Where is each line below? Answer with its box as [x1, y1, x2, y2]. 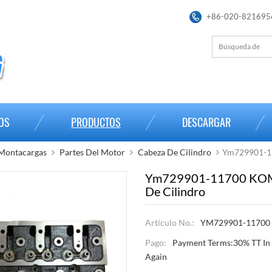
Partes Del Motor [59, 147, 125, 157]
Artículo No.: [145, 217, 194, 228]
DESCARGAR [182, 115, 231, 130]
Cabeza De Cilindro [138, 147, 211, 157]
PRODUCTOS [71, 115, 121, 130]
